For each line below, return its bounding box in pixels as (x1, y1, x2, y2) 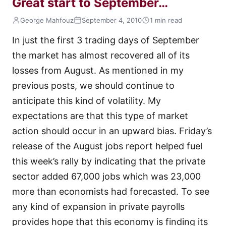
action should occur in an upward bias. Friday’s (12, 126, 212, 137)
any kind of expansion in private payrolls (12, 201, 185, 212)
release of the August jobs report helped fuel (12, 141, 202, 152)
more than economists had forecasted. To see (12, 186, 209, 197)
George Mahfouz (20, 16, 74, 25)
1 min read (150, 16, 182, 25)
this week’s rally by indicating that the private (12, 156, 205, 167)
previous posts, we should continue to (12, 80, 175, 91)
